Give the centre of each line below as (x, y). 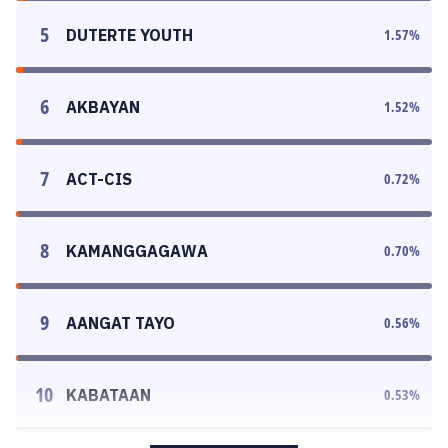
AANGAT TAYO (120, 323)
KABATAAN (108, 395)
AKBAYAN (103, 107)
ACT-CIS (99, 179)
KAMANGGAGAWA (137, 251)
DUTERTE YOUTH (129, 35)
